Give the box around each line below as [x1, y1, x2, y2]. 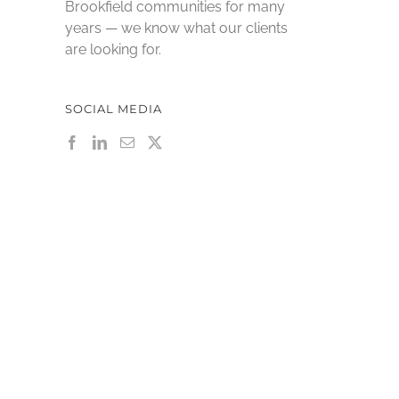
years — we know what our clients [65, 19, 288, 37]
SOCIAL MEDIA [65, 101, 162, 116]
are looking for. [65, 40, 161, 58]
